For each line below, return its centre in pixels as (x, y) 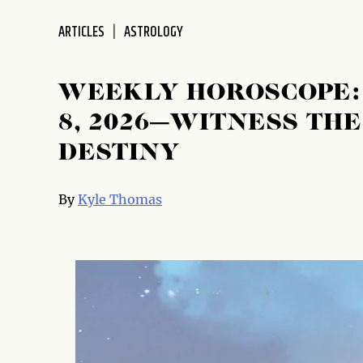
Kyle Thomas (120, 200)
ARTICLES (81, 32)
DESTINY (119, 153)
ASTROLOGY (154, 32)
